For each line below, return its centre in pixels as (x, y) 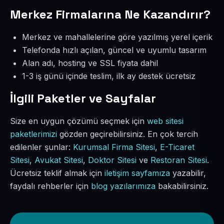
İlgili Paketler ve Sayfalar (83, 98)
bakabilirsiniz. (182, 186)
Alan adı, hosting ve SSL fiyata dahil (90, 63)
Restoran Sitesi (179, 160)
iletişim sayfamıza (137, 173)
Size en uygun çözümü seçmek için (78, 121)
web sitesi (165, 121)
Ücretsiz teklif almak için (57, 173)
